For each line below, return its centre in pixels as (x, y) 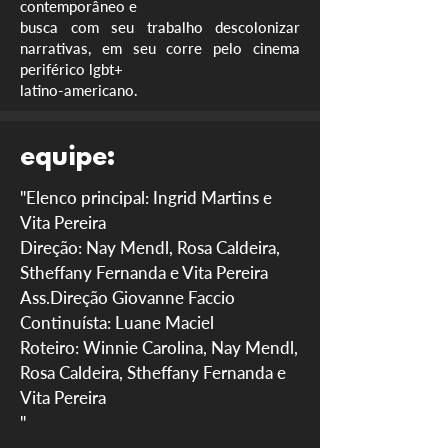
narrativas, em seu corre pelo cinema (160, 48)
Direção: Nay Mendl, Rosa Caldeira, (150, 247)
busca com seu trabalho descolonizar (160, 27)
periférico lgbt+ (71, 69)
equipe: (67, 158)
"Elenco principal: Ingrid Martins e (146, 197)
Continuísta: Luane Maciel (117, 322)
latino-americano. (79, 90)
